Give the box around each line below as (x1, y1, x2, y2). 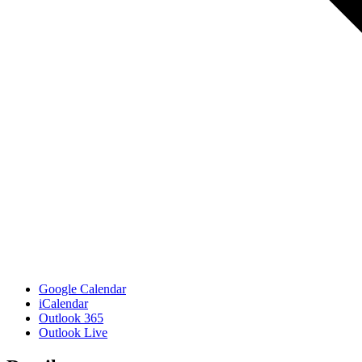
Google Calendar (39, 282, 126, 297)
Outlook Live (39, 326, 107, 340)
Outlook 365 (39, 311, 103, 326)
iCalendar (39, 297, 88, 311)
